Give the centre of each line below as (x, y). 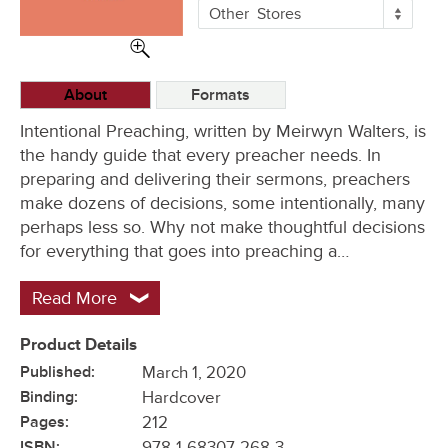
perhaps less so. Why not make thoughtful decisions (222, 226)
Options (228, 43)
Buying (224, 25)
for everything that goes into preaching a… (184, 250)
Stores (279, 14)
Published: (57, 371)
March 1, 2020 (194, 372)
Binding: (49, 396)
